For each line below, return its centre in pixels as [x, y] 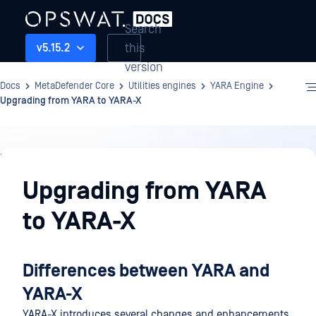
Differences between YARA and [146, 271]
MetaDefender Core [74, 86]
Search [143, 29]
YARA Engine [237, 86]
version [144, 67]
